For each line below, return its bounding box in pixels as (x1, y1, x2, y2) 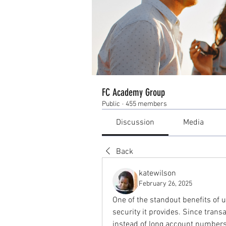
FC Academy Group (102, 86, 165, 98)
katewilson (139, 168, 176, 179)
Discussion (116, 117, 155, 128)
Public (102, 99, 120, 108)
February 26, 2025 (139, 179, 192, 188)
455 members (126, 99, 167, 108)
